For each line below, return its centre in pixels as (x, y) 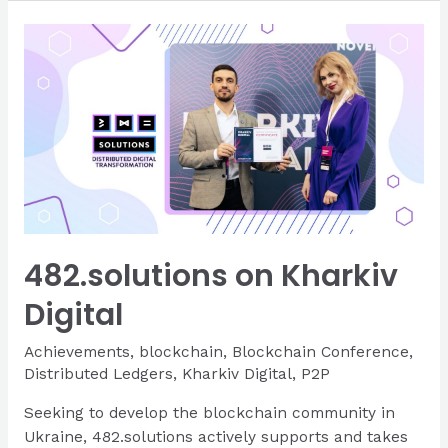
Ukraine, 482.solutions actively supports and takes (215, 436)
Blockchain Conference (320, 352)
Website (52, 59)
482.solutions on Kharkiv (210, 276)
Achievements (76, 352)
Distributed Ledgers (98, 374)
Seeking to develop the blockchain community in (209, 412)
